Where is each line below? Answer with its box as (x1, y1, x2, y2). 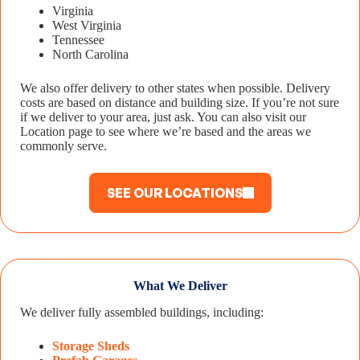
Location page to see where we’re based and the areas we (20, 124, 311, 138)
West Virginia (52, 18, 121, 32)
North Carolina (52, 47, 129, 61)
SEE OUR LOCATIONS (106, 184, 243, 201)
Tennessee (52, 32, 104, 47)
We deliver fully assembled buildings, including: (20, 305, 264, 319)
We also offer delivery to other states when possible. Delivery (20, 80, 330, 95)
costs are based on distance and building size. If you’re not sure (20, 95, 339, 109)
